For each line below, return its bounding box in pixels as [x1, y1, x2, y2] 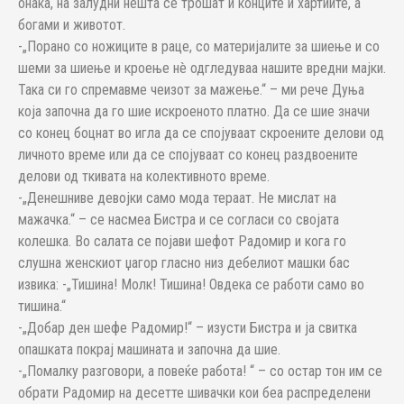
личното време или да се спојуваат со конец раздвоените [18, 146, 358, 163]
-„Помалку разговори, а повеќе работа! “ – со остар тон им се [18, 363, 382, 380]
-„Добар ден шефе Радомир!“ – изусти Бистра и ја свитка [18, 319, 357, 336]
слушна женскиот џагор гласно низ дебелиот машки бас [18, 254, 350, 271]
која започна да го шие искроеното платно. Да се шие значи [18, 103, 370, 120]
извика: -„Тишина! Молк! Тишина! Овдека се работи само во [18, 276, 364, 293]
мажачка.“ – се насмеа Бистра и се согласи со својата [18, 211, 339, 228]
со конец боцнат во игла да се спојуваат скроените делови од [18, 124, 384, 142]
